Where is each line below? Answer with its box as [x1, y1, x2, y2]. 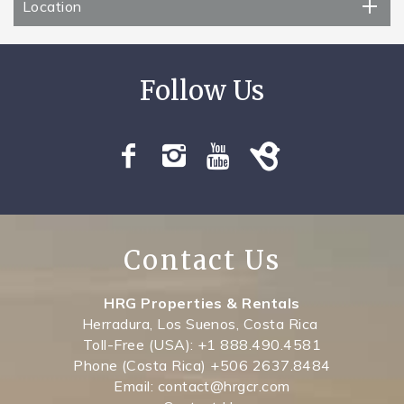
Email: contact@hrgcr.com [114, 376, 290, 395]
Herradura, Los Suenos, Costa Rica [81, 314, 323, 333]
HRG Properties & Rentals [104, 293, 300, 312]
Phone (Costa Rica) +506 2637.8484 [73, 355, 331, 374]
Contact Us [124, 243, 280, 277]
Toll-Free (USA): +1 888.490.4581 [82, 335, 322, 353]
